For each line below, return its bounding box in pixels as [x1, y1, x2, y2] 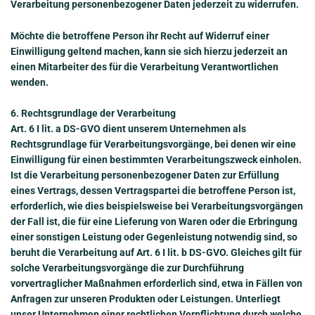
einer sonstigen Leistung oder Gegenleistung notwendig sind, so [11, 231, 297, 243]
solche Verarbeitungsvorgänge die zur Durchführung [11, 262, 244, 274]
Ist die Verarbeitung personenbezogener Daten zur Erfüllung [11, 169, 279, 181]
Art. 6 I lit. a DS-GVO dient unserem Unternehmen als [11, 123, 246, 135]
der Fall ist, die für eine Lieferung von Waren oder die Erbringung [11, 216, 297, 228]
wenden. [11, 76, 49, 88]
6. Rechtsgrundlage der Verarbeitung [11, 108, 176, 120]
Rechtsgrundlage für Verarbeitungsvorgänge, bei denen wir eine [11, 139, 296, 150]
